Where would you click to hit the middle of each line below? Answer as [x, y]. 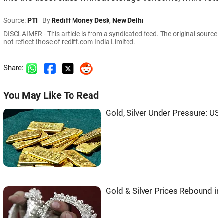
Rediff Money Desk [81, 21]
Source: [15, 21]
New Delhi [128, 21]
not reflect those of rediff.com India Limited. [69, 42]
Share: [15, 68]
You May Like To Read [51, 96]
